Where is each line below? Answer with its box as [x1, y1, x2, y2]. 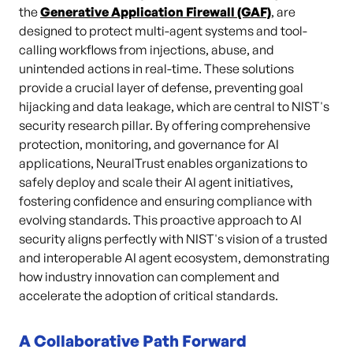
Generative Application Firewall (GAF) [40, 4, 271, 20]
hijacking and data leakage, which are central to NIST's [19, 98, 329, 114]
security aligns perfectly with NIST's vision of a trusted [19, 231, 328, 247]
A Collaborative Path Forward [19, 331, 247, 351]
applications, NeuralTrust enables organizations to [19, 155, 307, 171]
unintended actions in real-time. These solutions [19, 61, 294, 76]
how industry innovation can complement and [19, 269, 280, 284]
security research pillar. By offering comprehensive [19, 117, 310, 133]
